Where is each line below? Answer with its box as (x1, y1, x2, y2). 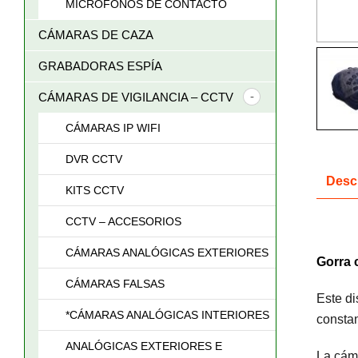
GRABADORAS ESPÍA (38, 59, 162, 73)
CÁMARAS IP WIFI (66, 121, 161, 134)
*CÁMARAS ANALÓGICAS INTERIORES (66, 308, 269, 321)
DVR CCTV (66, 153, 122, 165)
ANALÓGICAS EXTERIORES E (66, 340, 222, 352)
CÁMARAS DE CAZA (38, 28, 153, 42)
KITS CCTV (66, 184, 124, 197)
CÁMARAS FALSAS (66, 277, 165, 290)
